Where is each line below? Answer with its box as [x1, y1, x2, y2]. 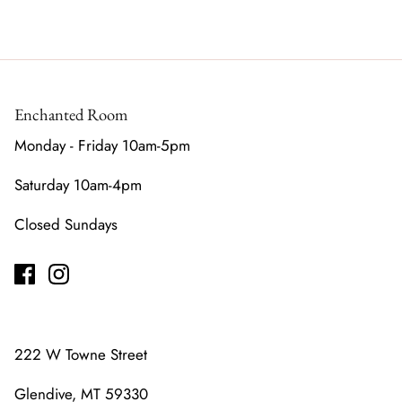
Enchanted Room [14, 103, 127, 127]
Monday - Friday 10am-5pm [14, 135, 190, 157]
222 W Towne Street [14, 344, 147, 366]
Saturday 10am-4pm [14, 174, 142, 197]
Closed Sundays [14, 214, 118, 236]
